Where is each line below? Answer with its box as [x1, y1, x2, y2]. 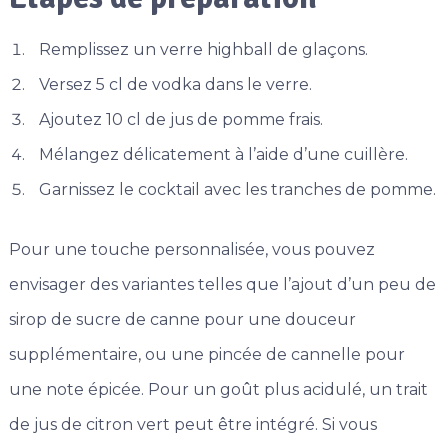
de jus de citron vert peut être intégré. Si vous [8, 415, 377, 435]
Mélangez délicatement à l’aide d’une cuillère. [38, 145, 408, 165]
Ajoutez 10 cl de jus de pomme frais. [38, 110, 323, 130]
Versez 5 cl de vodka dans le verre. [38, 75, 312, 95]
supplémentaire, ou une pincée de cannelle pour [8, 345, 405, 365]
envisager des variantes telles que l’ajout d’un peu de [8, 275, 436, 295]
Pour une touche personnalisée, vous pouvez [8, 240, 375, 260]
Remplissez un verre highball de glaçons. [38, 40, 368, 60]
